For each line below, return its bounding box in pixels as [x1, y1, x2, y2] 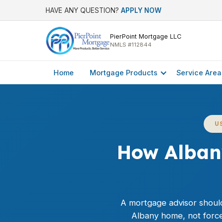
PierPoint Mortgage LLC [110, 33, 181, 40]
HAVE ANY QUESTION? [46, 6, 121, 14]
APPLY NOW [121, 6, 162, 14]
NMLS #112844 [110, 41, 152, 48]
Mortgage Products [90, 68, 158, 77]
